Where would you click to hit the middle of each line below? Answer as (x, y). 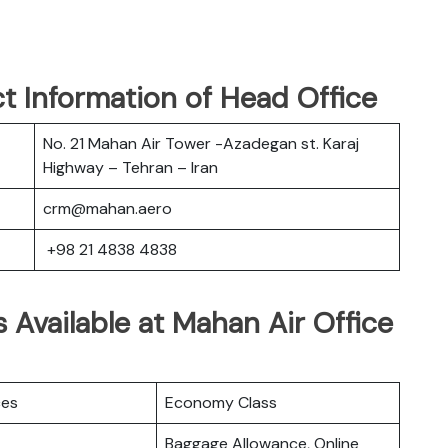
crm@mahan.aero (107, 208)
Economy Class (221, 402)
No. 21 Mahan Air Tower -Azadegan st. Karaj (201, 143)
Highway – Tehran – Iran (130, 167)
